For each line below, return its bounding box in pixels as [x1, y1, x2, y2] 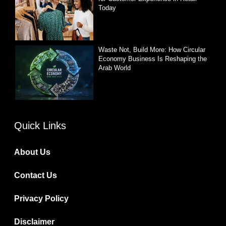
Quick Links [14, 120, 67, 131]
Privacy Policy [14, 194, 69, 203]
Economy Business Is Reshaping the [98, 54, 207, 63]
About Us [14, 147, 51, 156]
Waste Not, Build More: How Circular [98, 45, 206, 53]
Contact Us [14, 171, 58, 180]
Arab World [98, 64, 131, 72]
